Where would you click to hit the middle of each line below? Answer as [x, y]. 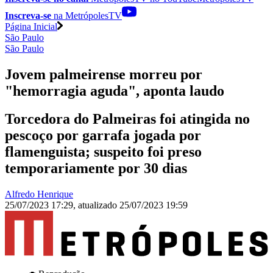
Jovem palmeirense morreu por [104, 74]
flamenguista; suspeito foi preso [103, 152]
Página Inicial [31, 26]
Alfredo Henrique [39, 194]
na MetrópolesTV [87, 15]
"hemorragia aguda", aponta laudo [115, 90]
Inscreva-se [28, 15]
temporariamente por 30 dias [96, 168]
